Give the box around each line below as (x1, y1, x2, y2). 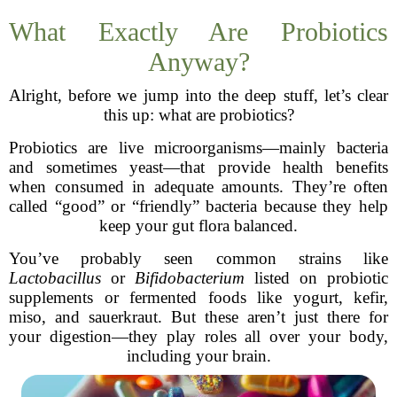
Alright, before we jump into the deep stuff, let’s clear (9, 86, 388, 105)
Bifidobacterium (135, 269, 245, 287)
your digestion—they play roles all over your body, (9, 327, 388, 346)
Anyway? (147, 47, 250, 76)
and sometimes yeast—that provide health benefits (9, 158, 388, 176)
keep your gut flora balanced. (99, 216, 298, 235)
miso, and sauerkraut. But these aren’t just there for (9, 307, 388, 326)
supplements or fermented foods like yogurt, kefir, (9, 288, 388, 307)
